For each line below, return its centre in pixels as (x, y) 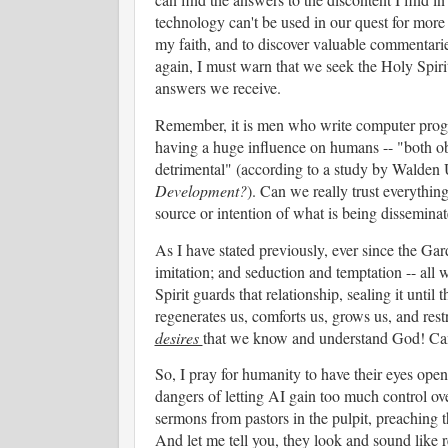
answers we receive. (220, 87)
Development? (200, 190)
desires (178, 337)
